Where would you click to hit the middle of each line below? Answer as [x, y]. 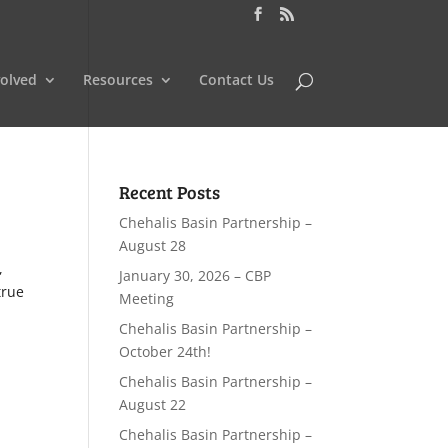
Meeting [147, 298]
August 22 [153, 404]
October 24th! [165, 351]
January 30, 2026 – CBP [195, 275]
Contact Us [236, 79]
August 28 [153, 245]
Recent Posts [170, 192]
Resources [117, 79]
